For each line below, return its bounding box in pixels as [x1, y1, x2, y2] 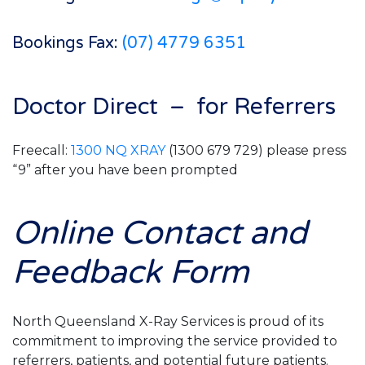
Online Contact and [12, 213, 307, 253]
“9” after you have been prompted [12, 161, 238, 178]
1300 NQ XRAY [71, 142, 165, 158]
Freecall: [12, 142, 71, 158]
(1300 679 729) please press [165, 142, 346, 158]
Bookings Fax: [12, 33, 122, 53]
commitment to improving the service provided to [12, 332, 337, 349]
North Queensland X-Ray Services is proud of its [12, 313, 323, 329]
